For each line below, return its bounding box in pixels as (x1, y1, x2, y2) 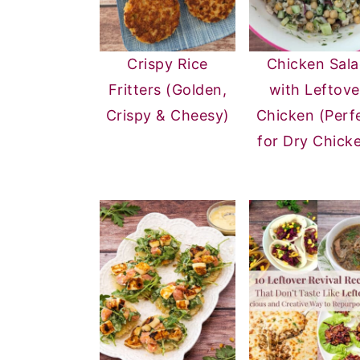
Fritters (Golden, (108, 80, 227, 98)
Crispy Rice (127, 55, 208, 72)
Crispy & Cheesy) (105, 106, 230, 124)
